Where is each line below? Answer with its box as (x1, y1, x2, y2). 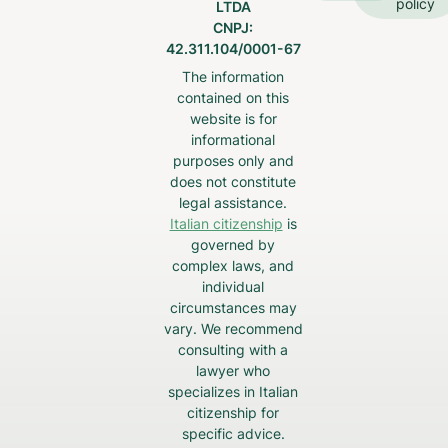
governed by (191, 235, 276, 253)
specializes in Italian (168, 382, 299, 400)
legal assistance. (179, 193, 288, 211)
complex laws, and (172, 256, 295, 274)
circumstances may (169, 298, 297, 316)
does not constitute (170, 172, 297, 190)
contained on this (177, 88, 290, 106)
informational (191, 130, 276, 148)
